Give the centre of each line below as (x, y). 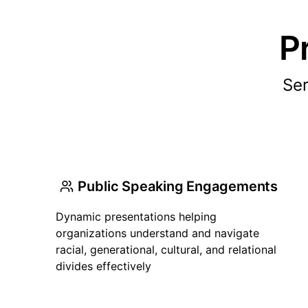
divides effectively (103, 266)
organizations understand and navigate (157, 233)
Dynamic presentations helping (136, 217)
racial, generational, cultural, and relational (166, 250)
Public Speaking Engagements (178, 186)
